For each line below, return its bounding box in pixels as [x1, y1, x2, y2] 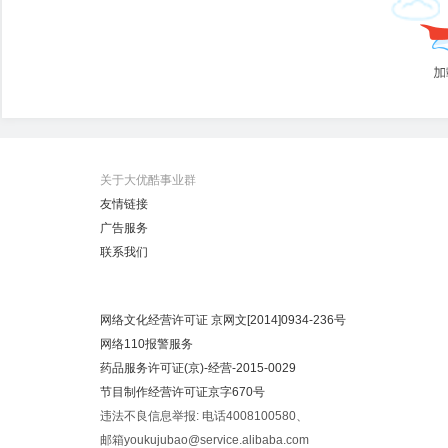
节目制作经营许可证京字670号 [100, 385, 265, 399]
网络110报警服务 [100, 337, 193, 351]
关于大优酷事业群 [100, 173, 196, 187]
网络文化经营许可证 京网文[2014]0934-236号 [100, 313, 346, 327]
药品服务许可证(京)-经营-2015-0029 [100, 361, 296, 375]
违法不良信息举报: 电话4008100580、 [100, 409, 308, 423]
